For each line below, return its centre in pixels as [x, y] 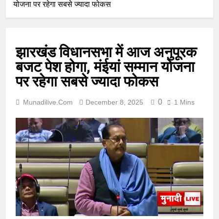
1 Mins [184, 102]
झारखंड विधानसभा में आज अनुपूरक [106, 52]
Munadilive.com [48, 102]
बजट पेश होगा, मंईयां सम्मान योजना [105, 67]
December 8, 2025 [114, 102]
